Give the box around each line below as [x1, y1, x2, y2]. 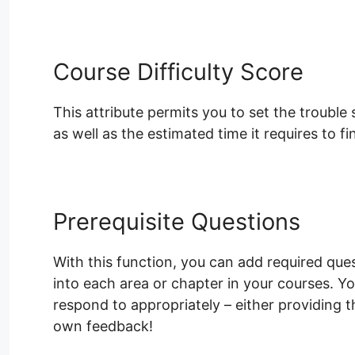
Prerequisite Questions [53, 208, 300, 236]
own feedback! [53, 318, 153, 335]
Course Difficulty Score [53, 58, 303, 86]
